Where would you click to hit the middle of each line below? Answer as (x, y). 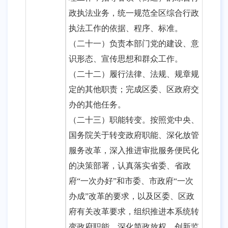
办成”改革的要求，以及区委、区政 (132, 196)
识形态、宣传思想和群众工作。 (126, 59)
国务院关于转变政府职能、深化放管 (134, 135)
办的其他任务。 (97, 105)
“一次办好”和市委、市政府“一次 (135, 181)
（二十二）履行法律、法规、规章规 (134, 74)
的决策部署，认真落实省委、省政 (130, 166)
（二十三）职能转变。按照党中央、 (134, 120)
